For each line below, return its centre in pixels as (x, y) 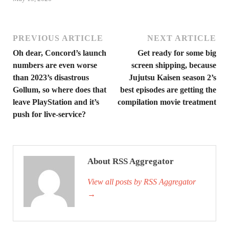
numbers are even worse (55, 65)
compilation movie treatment (167, 102)
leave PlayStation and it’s (56, 102)
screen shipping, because (174, 65)
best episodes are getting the (168, 90)
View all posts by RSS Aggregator (142, 182)
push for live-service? (49, 114)
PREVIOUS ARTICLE (58, 38)
